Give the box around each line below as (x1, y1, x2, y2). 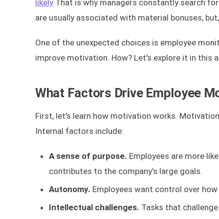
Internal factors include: (35, 126, 124, 136)
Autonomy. (49, 184, 92, 194)
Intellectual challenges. (49, 202, 141, 212)
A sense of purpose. (49, 151, 129, 161)
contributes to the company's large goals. (49, 166, 202, 176)
